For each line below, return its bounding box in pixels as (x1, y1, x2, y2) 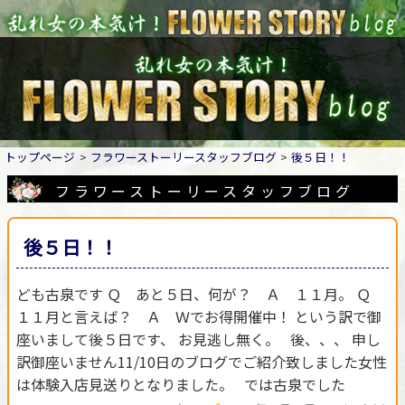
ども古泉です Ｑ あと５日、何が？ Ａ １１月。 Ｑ (16, 283, 385, 306)
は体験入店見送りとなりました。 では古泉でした (16, 373, 345, 396)
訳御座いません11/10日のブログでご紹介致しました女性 (16, 351, 387, 373)
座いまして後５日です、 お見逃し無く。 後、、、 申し (16, 328, 381, 351)
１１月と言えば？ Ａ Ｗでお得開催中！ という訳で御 (16, 306, 381, 328)
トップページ (4, 147, 75, 165)
